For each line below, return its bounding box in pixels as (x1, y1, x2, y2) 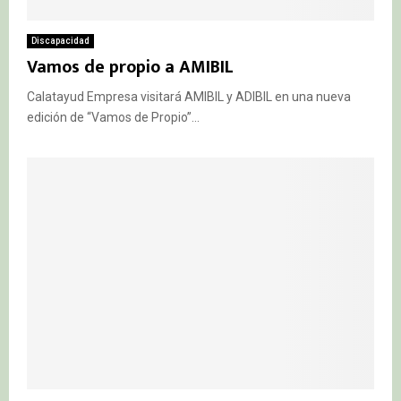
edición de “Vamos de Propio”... (27, 110, 200, 125)
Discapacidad (31, 36, 90, 47)
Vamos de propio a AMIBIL (27, 52, 234, 83)
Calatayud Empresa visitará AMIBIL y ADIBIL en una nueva (27, 90, 351, 105)
